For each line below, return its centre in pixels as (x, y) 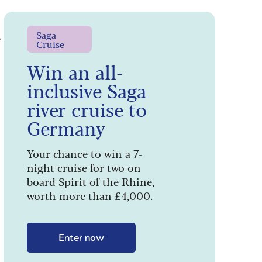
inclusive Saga (86, 90)
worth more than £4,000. (89, 195)
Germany (66, 127)
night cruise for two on (84, 167)
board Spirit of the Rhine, (90, 181)
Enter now (81, 238)
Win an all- (75, 71)
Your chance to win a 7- (84, 153)
